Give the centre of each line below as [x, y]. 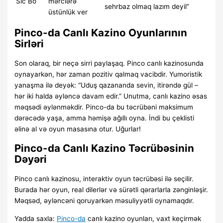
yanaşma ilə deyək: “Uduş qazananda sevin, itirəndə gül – [107, 85]
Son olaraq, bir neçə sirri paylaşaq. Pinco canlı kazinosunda [109, 63]
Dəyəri [31, 159]
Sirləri [29, 44]
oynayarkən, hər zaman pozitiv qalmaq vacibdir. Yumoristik [109, 74]
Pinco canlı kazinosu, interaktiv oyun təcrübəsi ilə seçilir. [104, 179]
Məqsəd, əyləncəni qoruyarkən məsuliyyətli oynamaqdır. [105, 201]
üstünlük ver [68, 12]
